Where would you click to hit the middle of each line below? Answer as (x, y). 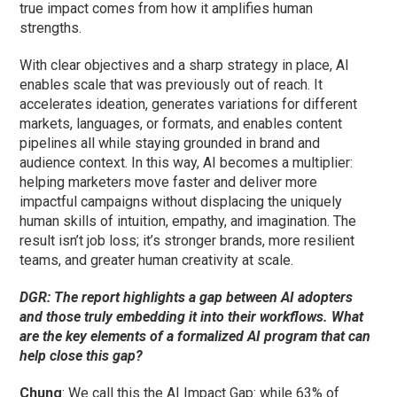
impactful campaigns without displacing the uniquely (181, 202)
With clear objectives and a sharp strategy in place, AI (185, 66)
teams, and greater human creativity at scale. (157, 261)
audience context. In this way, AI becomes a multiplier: (187, 163)
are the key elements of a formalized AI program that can (195, 337)
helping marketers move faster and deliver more (169, 183)
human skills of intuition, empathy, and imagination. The (188, 222)
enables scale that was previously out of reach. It (171, 85)
